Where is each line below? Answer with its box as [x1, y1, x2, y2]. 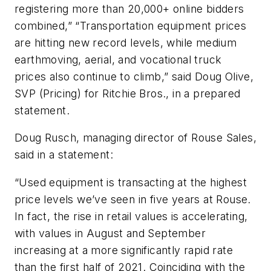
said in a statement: [15, 148, 113, 162]
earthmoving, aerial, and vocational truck [15, 53, 222, 66]
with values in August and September [15, 226, 206, 240]
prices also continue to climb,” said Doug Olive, [15, 70, 254, 83]
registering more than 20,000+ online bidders [15, 2, 244, 15]
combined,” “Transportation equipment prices [15, 19, 247, 32]
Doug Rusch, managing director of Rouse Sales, [15, 131, 256, 145]
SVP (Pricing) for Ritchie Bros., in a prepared [15, 87, 241, 100]
